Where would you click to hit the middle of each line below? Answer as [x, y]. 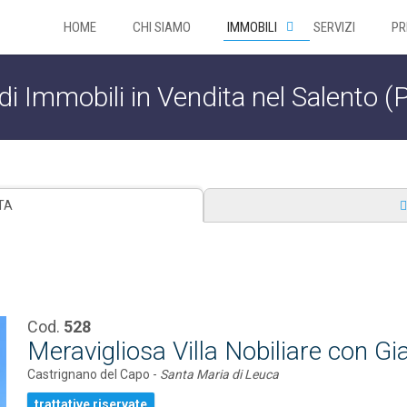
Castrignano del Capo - [94, 374]
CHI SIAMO [162, 27]
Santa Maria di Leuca [220, 374]
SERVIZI [334, 27]
